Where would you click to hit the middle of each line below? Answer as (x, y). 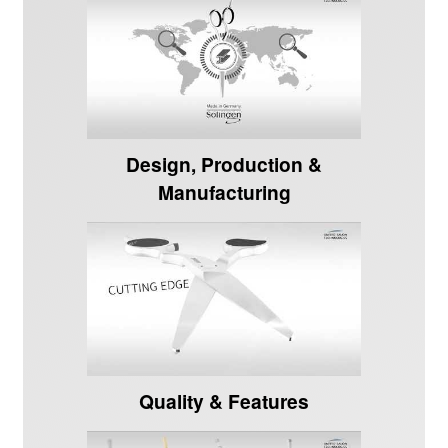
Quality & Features (224, 400)
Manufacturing (224, 191)
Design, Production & (224, 163)
